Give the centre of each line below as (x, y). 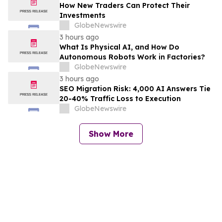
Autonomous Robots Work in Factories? (132, 57)
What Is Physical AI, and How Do (119, 47)
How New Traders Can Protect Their (125, 6)
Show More (111, 134)
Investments (83, 16)
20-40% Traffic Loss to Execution (120, 99)
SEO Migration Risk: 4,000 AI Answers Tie (135, 89)
